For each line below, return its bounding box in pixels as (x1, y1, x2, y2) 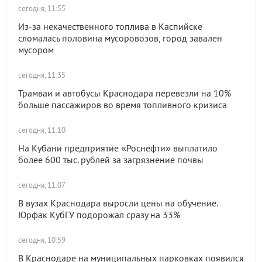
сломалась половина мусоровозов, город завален (18, 32, 222, 44)
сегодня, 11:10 (18, 125, 65, 135)
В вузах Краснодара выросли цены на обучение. (18, 197, 218, 209)
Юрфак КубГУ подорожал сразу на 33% (18, 209, 180, 220)
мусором (18, 44, 54, 56)
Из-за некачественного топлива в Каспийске (18, 20, 202, 32)
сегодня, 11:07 (18, 180, 65, 190)
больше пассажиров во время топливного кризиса (18, 99, 227, 111)
